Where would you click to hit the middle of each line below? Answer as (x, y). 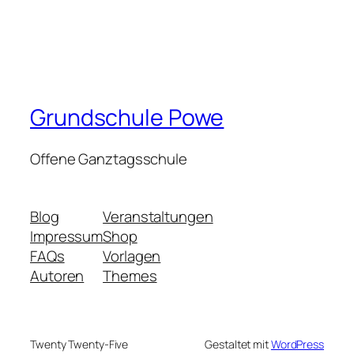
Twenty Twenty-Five (79, 345)
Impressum (67, 237)
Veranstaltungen (158, 217)
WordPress (297, 345)
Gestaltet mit (238, 345)
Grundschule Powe (127, 118)
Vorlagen (132, 256)
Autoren (57, 276)
